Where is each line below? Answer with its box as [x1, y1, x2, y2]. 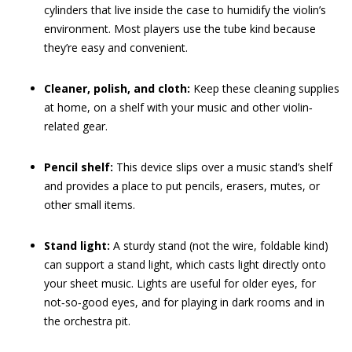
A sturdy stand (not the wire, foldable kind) [110, 237, 328, 253]
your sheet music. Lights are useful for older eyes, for [44, 275, 316, 291]
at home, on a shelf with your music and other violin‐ [44, 99, 313, 115]
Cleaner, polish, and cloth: [44, 80, 190, 96]
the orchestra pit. [44, 313, 130, 328]
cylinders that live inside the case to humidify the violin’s [44, 2, 326, 17]
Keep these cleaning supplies [190, 80, 339, 96]
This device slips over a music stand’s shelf [113, 159, 332, 174]
